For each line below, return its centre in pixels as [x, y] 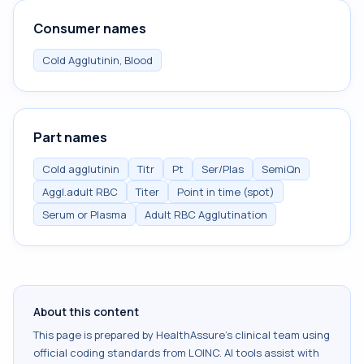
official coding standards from [111, 353]
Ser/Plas [223, 169]
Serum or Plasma [84, 214]
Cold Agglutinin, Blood [97, 60]
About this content [86, 312]
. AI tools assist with [269, 353]
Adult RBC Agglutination [206, 214]
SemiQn [281, 169]
